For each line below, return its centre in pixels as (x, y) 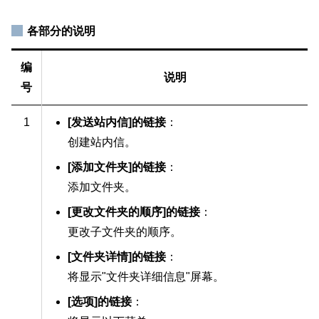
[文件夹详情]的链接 (117, 256)
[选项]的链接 (100, 301)
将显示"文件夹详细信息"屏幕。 (146, 276)
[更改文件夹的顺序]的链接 (134, 211)
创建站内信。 (102, 142)
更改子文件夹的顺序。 (125, 231)
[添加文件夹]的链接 (117, 167)
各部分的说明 (61, 31)
